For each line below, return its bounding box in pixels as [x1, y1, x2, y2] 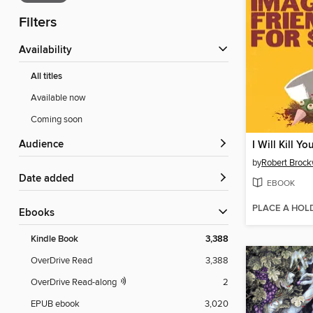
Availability [26, 44, 72, 57]
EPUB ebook [31, 298, 80, 310]
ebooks [25, 207, 54, 220]
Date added [27, 173, 74, 186]
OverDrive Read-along [31, 277, 119, 289]
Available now [31, 92, 86, 104]
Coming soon [31, 114, 82, 126]
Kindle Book [31, 233, 78, 246]
